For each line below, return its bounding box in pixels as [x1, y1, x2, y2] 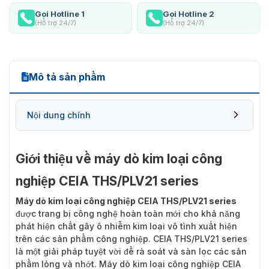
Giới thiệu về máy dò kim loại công [16, 151, 222, 166]
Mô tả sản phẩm [29, 70, 105, 83]
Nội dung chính [27, 109, 91, 120]
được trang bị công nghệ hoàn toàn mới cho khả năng [16, 208, 240, 219]
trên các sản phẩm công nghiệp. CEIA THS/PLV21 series [16, 233, 247, 244]
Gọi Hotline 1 [35, 8, 85, 19]
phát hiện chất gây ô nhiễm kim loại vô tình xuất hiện [16, 220, 237, 231]
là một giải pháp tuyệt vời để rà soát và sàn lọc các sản [16, 246, 247, 256]
